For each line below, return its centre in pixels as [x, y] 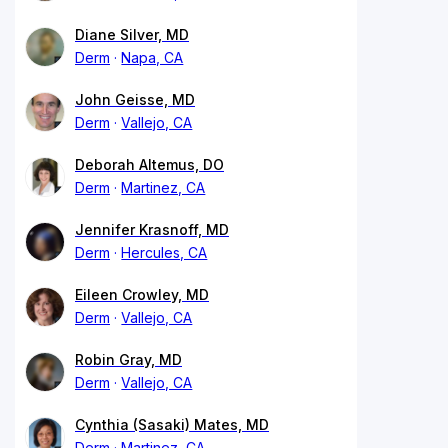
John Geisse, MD [135, 99]
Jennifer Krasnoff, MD [152, 229]
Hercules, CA [164, 252]
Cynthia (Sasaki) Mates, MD [172, 424]
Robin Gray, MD [128, 359]
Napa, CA [152, 57]
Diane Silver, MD [132, 34]
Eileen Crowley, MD [142, 294]
